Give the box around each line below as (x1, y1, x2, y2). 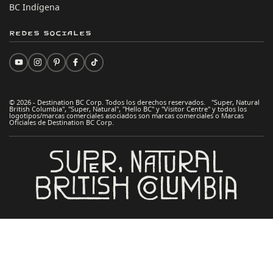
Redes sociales (9, 23, 91, 42)
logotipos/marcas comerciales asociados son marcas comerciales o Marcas (9, 110, 244, 120)
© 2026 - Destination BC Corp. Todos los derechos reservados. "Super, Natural (9, 97, 260, 107)
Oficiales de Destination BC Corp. (9, 117, 114, 127)
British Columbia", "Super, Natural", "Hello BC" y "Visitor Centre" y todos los (9, 104, 247, 113)
